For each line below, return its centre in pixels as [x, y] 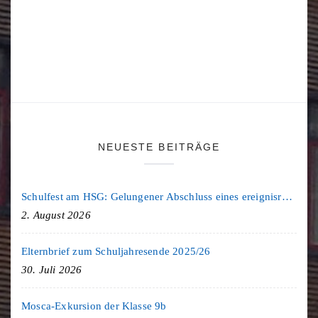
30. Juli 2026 [52, 269]
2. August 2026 [56, 215]
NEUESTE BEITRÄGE [159, 147]
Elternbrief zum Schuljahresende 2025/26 [116, 251]
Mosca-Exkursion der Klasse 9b [94, 306]
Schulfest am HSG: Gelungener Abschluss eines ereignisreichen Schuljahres [287, 196]
